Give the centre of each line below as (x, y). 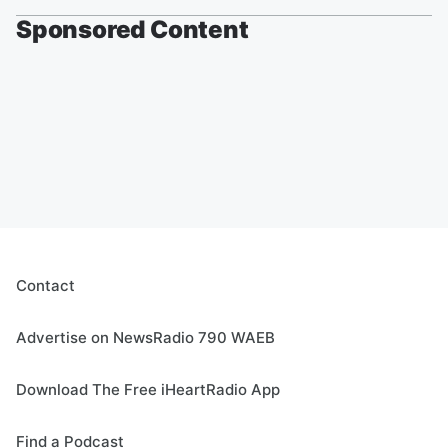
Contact (45, 285)
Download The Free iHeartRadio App (148, 389)
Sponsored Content (132, 29)
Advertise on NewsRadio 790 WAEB (145, 337)
